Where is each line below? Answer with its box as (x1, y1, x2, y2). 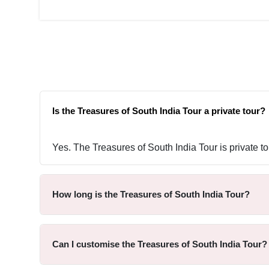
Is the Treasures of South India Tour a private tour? (52, 106, 265, 116)
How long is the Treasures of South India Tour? (52, 189, 250, 199)
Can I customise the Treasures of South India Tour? (52, 239, 267, 249)
